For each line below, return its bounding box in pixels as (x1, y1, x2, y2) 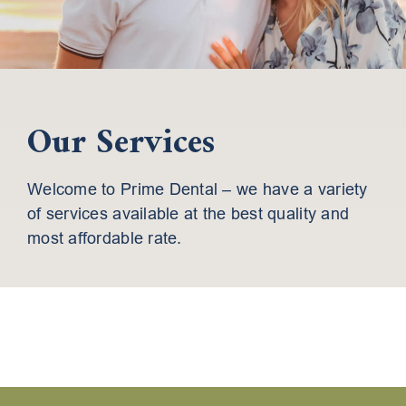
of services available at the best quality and (27, 205, 350, 224)
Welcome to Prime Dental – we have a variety (27, 180, 368, 199)
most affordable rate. (27, 229, 182, 248)
